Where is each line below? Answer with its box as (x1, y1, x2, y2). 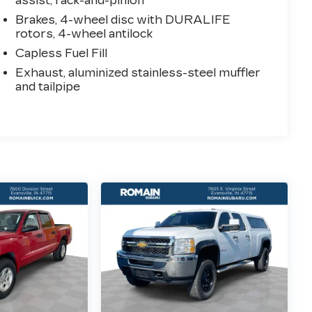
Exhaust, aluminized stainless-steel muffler (15, 66, 261, 80)
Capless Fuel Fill (15, 47, 108, 61)
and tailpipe (15, 80, 81, 94)
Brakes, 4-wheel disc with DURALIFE (15, 13, 231, 27)
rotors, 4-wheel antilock (15, 27, 153, 41)
